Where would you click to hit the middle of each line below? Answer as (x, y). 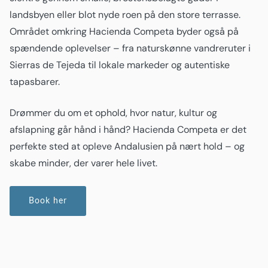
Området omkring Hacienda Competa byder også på (124, 31)
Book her (48, 201)
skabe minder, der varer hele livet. (83, 163)
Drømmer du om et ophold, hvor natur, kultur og (113, 113)
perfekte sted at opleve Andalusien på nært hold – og (127, 146)
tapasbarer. (35, 82)
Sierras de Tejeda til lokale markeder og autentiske (120, 65)
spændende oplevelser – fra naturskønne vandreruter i (130, 48)
